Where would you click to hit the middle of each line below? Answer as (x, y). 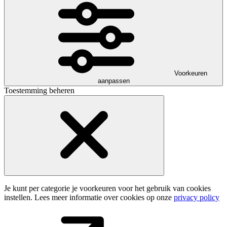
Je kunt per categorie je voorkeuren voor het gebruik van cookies (107, 188)
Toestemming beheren (39, 91)
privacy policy (197, 198)
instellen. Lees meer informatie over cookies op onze (89, 198)
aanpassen (113, 81)
